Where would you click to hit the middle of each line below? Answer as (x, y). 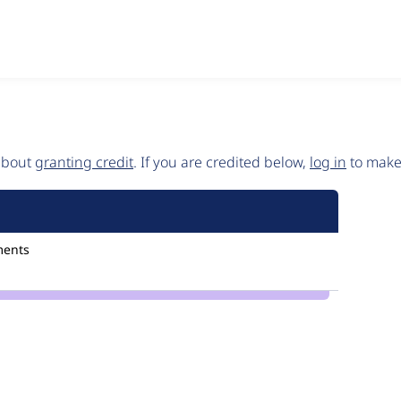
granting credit (84, 162)
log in (328, 162)
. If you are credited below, (222, 162)
